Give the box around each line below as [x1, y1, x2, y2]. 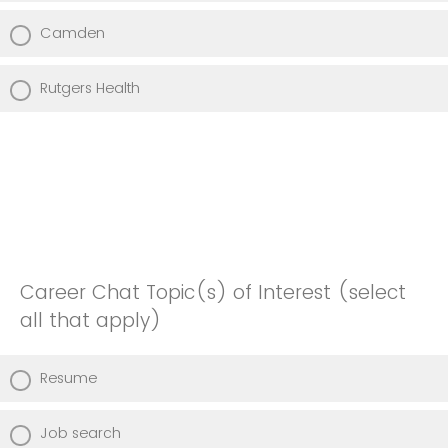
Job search [40, 422, 121, 443]
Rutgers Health [40, 77, 140, 98]
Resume [40, 367, 97, 388]
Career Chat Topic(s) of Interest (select [20, 278, 406, 306]
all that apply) [20, 306, 161, 334]
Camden [40, 22, 105, 43]
